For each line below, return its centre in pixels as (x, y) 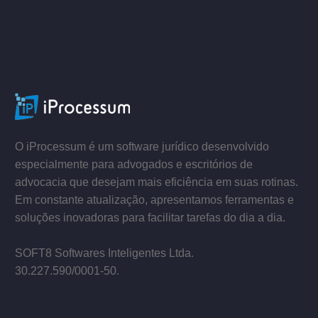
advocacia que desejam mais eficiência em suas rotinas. (157, 182)
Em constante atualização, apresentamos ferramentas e (154, 199)
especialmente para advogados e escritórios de (134, 164)
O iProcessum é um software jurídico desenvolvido (142, 146)
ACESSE (66, 16)
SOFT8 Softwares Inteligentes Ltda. (104, 253)
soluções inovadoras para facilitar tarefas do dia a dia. (150, 217)
